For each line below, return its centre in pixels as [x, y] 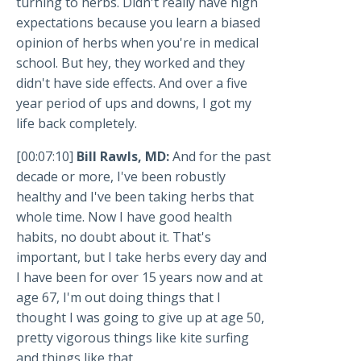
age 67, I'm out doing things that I [118, 298]
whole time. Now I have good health [124, 217]
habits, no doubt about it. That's [114, 237]
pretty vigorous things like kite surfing [133, 338]
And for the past [222, 157]
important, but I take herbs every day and [141, 257]
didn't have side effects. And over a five [132, 83]
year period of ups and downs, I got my [134, 104]
